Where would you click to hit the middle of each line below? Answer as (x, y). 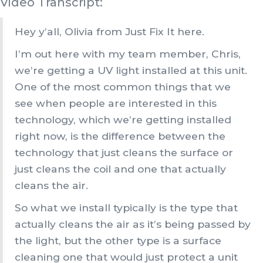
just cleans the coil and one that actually (120, 169)
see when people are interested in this (116, 103)
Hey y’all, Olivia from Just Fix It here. (109, 32)
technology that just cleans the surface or (124, 153)
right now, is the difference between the (120, 136)
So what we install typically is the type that (126, 208)
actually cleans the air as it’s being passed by (133, 224)
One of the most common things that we (123, 87)
